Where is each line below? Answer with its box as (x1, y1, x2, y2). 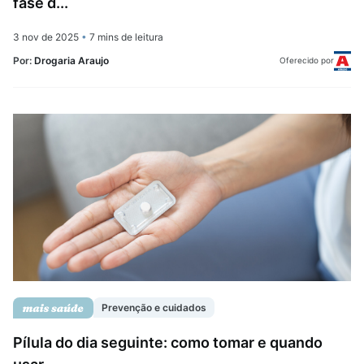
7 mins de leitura (87, 30, 163, 43)
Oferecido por (279, 55, 335, 66)
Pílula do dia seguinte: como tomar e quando (13, 333, 323, 351)
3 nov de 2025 (13, 30, 81, 43)
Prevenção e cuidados (102, 301, 206, 314)
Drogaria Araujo (34, 54, 109, 67)
